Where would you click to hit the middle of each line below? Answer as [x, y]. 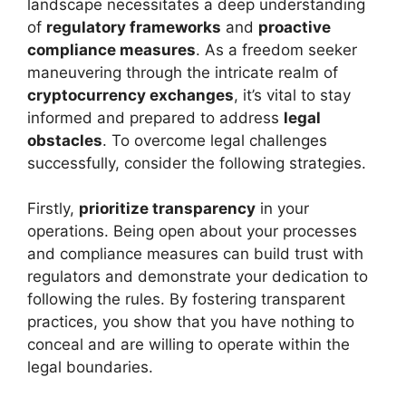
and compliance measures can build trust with [195, 254]
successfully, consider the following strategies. [197, 163]
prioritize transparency [167, 209]
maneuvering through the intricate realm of [183, 72]
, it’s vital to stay [292, 95]
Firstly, [53, 209]
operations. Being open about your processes [192, 232]
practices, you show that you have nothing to [191, 322]
